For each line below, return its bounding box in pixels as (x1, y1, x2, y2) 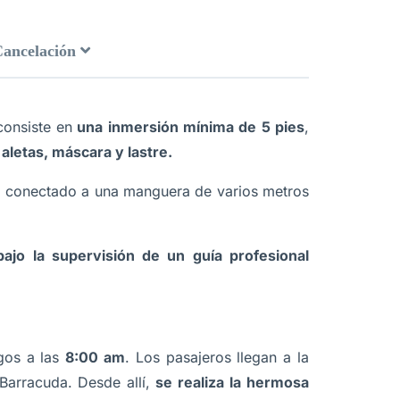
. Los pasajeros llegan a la (125, 348, 310, 366)
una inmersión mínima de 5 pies (72, 118, 305, 136)
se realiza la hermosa (150, 373, 310, 391)
